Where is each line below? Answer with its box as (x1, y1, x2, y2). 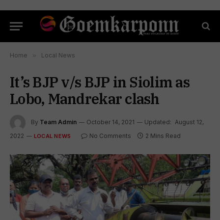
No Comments (89, 132, 132, 139)
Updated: (144, 118, 171, 126)
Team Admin (40, 118, 77, 126)
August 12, (175, 118, 204, 126)
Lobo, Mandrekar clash (10, 89, 160, 108)
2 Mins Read (145, 132, 181, 139)
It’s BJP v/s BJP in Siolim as (10, 73, 190, 91)
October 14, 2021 (86, 118, 135, 126)
